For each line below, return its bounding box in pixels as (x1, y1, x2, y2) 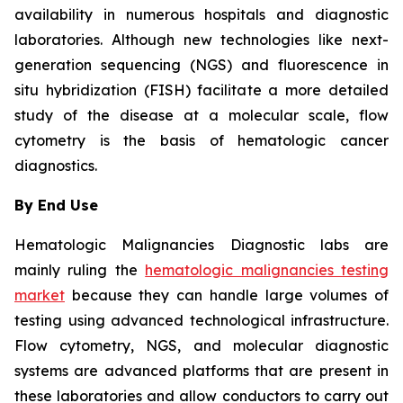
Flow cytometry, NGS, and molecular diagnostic (14, 336, 389, 355)
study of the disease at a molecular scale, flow (14, 106, 389, 125)
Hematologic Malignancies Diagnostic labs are (14, 236, 389, 255)
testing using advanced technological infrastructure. (14, 311, 389, 330)
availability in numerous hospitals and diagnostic (14, 5, 389, 24)
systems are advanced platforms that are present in (14, 362, 389, 381)
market (14, 286, 65, 305)
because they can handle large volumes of (65, 286, 389, 305)
